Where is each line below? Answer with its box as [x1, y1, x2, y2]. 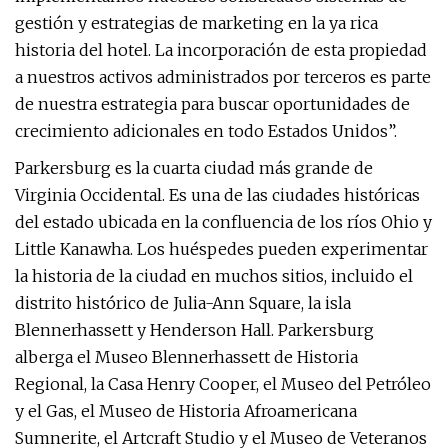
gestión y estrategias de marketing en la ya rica [15, 13, 378, 33]
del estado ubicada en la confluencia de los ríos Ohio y [15, 212, 432, 232]
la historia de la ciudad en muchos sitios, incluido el [15, 266, 413, 286]
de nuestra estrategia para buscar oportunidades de [15, 94, 410, 114]
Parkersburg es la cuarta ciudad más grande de [15, 158, 373, 178]
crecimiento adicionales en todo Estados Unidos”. [15, 121, 397, 141]
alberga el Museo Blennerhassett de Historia [15, 347, 358, 367]
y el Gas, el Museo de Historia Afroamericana [15, 401, 357, 421]
